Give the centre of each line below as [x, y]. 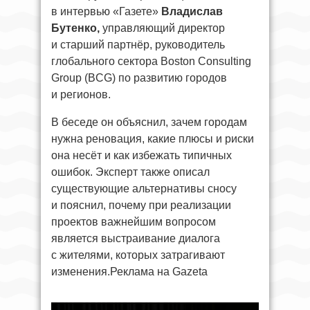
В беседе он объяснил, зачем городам [149, 122]
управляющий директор [162, 28]
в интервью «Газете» [106, 11]
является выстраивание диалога [136, 238]
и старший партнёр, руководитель [138, 45]
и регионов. [81, 94]
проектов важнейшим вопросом [134, 222]
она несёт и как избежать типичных [142, 155]
